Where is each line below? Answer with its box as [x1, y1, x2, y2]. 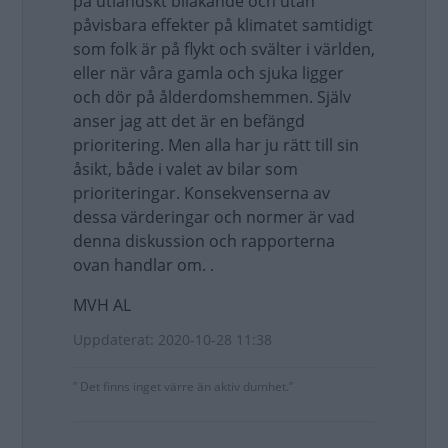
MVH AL [73, 294, 131, 316]
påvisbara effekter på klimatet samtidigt [73, 14, 373, 36]
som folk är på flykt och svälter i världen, [73, 38, 375, 60]
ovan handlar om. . [73, 254, 214, 276]
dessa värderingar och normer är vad [73, 206, 355, 228]
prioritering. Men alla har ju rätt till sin [73, 134, 359, 156]
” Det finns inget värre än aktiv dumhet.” [73, 378, 293, 395]
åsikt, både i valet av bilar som [73, 158, 298, 180]
